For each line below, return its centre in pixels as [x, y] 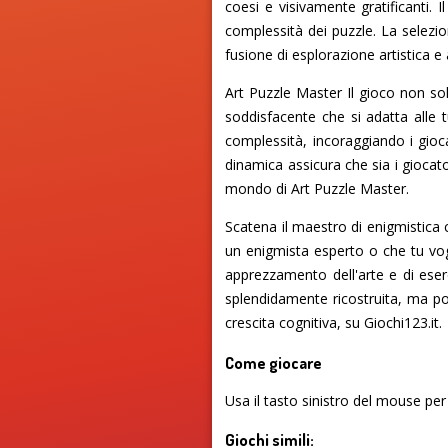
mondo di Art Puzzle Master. [317, 189]
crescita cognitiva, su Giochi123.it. [334, 323]
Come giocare [274, 362]
